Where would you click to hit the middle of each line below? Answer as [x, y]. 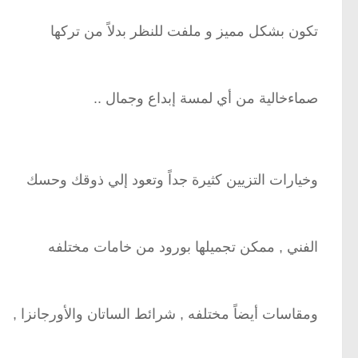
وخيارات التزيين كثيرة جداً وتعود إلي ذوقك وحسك [172, 180]
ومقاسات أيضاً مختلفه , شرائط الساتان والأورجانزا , [165, 314]
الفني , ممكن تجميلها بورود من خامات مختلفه [183, 247]
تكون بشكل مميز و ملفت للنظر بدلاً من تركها [184, 31]
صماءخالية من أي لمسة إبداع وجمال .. [206, 98]
